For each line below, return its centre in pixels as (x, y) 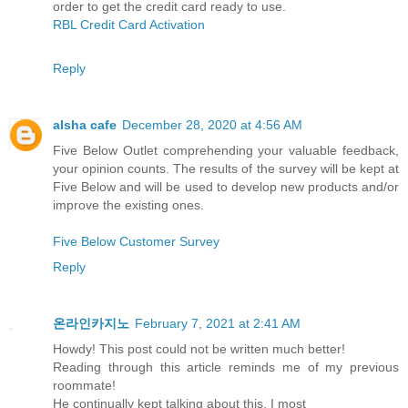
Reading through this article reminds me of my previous (226, 367)
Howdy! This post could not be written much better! (199, 349)
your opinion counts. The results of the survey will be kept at (226, 169)
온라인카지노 (91, 324)
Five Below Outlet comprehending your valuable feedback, (226, 151)
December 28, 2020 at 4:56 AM (212, 125)
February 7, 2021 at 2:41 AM (218, 324)
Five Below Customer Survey (136, 242)
